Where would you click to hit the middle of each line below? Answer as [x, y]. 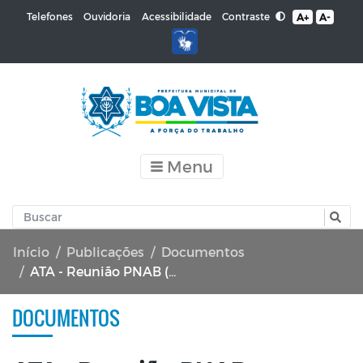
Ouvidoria [107, 16]
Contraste [248, 16]
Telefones [49, 16]
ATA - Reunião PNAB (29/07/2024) [99, 271]
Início [31, 252]
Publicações [105, 252]
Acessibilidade [176, 16]
